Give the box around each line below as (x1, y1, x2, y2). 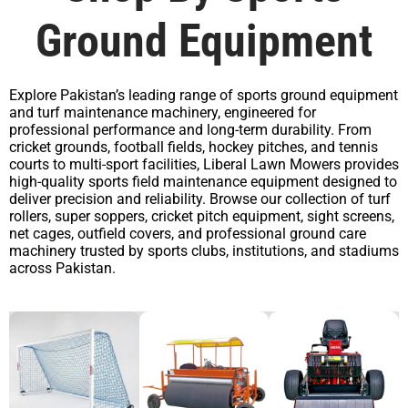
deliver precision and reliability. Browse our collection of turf (9, 190, 391, 209)
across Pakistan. (9, 260, 116, 278)
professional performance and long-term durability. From (9, 121, 372, 139)
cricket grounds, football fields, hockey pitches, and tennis (9, 138, 378, 157)
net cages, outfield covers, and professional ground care (9, 225, 366, 243)
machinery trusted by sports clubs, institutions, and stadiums (9, 242, 399, 260)
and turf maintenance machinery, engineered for (9, 104, 316, 122)
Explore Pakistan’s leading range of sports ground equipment (9, 87, 398, 105)
